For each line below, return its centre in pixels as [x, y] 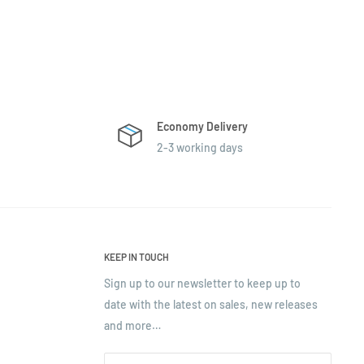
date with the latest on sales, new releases [211, 304]
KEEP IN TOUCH [136, 256]
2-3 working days [199, 147]
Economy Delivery [202, 126]
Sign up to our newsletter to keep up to [202, 283]
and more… [132, 325]
